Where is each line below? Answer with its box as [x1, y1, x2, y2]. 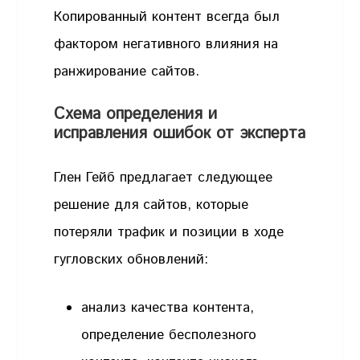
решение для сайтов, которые [54, 195, 249, 215]
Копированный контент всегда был [54, 6, 280, 27]
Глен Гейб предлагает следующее [54, 168, 273, 188]
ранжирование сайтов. [54, 61, 200, 81]
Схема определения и [54, 103, 218, 127]
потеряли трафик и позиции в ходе [54, 223, 284, 243]
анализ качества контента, [81, 297, 255, 317]
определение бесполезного [81, 325, 257, 345]
